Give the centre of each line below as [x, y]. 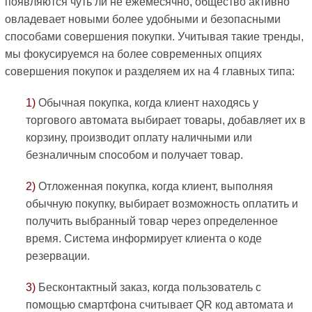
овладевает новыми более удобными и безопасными [142, 19]
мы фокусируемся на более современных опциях [133, 54]
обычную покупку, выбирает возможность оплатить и [162, 204]
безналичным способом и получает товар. [134, 155]
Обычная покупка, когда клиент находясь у [147, 103]
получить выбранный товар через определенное [151, 221]
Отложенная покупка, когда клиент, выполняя [154, 187]
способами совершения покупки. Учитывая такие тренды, [154, 37]
